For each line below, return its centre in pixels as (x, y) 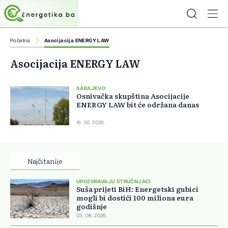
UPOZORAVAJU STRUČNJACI (114, 182)
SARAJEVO (91, 89)
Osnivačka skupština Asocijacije (133, 96)
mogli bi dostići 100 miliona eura (135, 197)
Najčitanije (45, 161)
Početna (20, 41)
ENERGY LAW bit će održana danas (138, 105)
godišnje (92, 206)
